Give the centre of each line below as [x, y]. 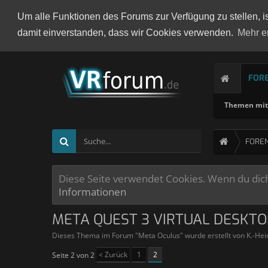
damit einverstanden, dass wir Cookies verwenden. [126, 33]
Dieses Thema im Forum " [95, 235]
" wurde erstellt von [213, 235]
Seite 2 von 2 [73, 255]
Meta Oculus [159, 235]
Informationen [92, 191]
